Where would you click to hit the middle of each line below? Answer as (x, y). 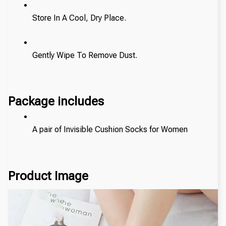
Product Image (48, 176)
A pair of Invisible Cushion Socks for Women (110, 130)
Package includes (56, 102)
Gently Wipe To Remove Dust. (86, 55)
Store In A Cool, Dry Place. (79, 18)
